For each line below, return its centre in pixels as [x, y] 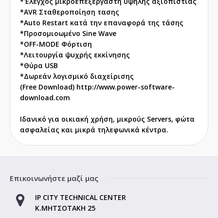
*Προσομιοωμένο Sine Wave [68, 34]
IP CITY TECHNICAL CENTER [81, 198]
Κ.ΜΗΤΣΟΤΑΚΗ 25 [65, 208]
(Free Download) [48, 87]
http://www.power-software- [126, 87]
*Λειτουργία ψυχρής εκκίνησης [75, 55]
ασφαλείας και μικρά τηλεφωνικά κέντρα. [94, 130]
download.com [45, 98]
